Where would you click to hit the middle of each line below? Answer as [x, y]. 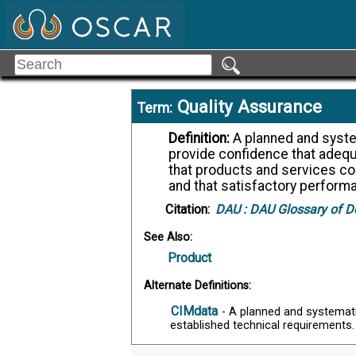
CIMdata [194, 311]
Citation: [188, 210]
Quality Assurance [250, 106]
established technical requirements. [262, 325]
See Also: [168, 237]
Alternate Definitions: [198, 285]
